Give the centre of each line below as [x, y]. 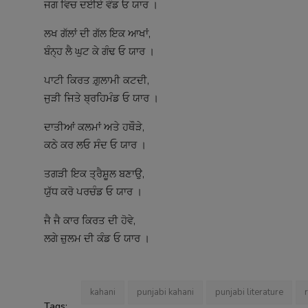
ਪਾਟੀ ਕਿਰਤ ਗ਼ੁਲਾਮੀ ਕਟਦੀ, [97, 81]
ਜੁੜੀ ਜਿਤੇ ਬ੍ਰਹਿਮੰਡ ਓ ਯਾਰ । [101, 99]
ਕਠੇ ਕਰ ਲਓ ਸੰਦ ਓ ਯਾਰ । [95, 145]
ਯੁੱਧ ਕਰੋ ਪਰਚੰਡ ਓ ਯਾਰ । [93, 192]
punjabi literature [249, 293]
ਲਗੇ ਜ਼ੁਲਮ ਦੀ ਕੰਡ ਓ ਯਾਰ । [97, 239]
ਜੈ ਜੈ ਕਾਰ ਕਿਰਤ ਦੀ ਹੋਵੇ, [90, 221]
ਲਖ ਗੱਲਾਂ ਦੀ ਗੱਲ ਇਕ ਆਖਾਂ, [97, 34]
